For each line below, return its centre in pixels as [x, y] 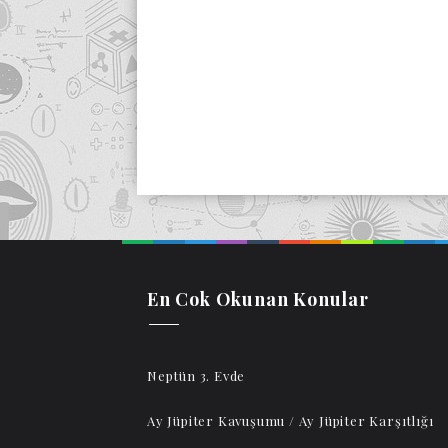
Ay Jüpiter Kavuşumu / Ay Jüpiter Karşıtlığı [290, 421]
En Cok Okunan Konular [258, 299]
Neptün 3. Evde [196, 376]
